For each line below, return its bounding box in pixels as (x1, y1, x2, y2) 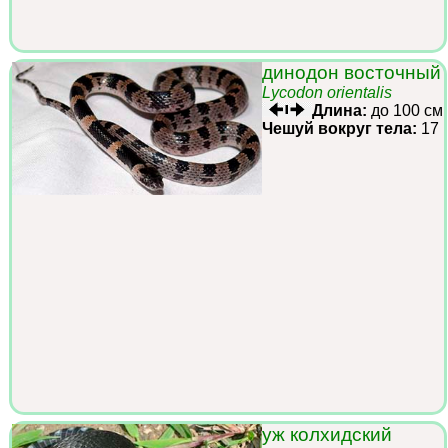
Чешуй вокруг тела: (262, 119, 417, 137)
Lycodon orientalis (262, 83, 392, 101)
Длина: (312, 101, 367, 119)
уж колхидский (262, 423, 392, 445)
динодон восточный (262, 61, 441, 83)
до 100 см (367, 101, 443, 119)
